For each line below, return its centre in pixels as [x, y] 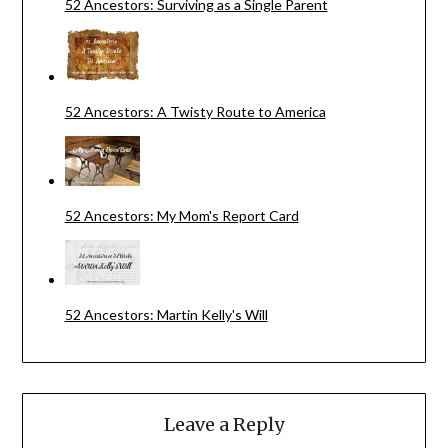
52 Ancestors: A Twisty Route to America [195, 112]
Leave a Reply [224, 425]
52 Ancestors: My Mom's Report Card [181, 216]
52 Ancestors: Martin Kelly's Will [166, 315]
